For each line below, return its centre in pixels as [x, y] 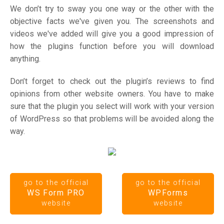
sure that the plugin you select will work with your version [112, 106]
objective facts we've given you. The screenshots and [112, 21]
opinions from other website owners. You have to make [112, 94]
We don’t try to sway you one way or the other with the [112, 9]
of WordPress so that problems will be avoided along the [112, 119]
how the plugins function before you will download [112, 46]
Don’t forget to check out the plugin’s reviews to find [112, 81]
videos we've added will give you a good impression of [112, 34]
